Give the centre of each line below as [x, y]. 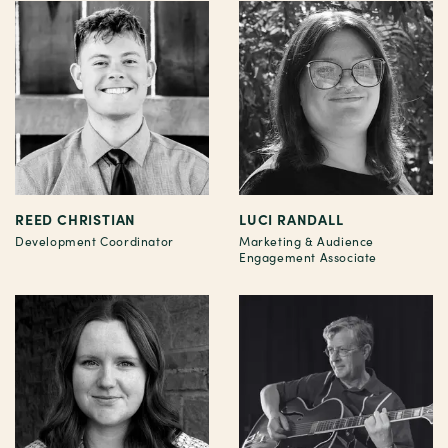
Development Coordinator [94, 241]
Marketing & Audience [306, 241]
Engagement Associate [308, 257]
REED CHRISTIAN [76, 219]
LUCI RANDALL [291, 219]
